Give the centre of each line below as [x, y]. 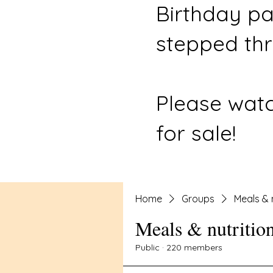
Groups [198, 199]
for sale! [196, 133]
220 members [194, 247]
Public [147, 247]
